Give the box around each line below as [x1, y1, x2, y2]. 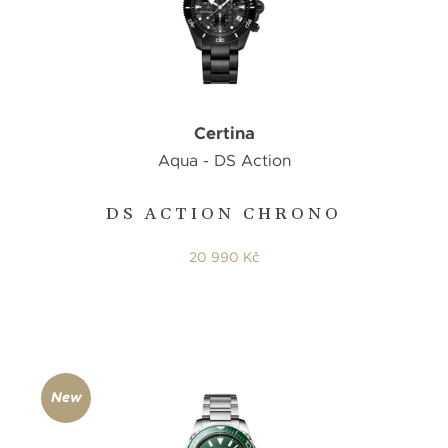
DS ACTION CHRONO [106, 204, 342, 226]
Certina [193, 122, 255, 145]
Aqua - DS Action [157, 150, 291, 171]
